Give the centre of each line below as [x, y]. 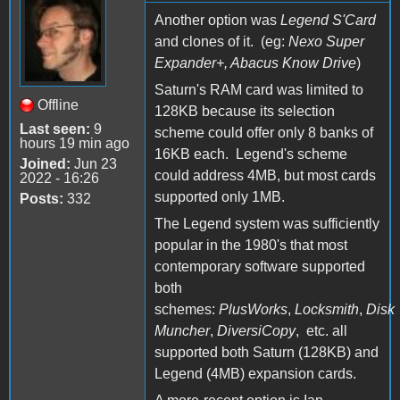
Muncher [182, 330]
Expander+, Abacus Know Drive [255, 62]
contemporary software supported [260, 266]
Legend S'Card [328, 20]
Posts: [42, 198]
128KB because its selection [245, 111]
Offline [58, 104]
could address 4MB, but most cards [265, 175]
